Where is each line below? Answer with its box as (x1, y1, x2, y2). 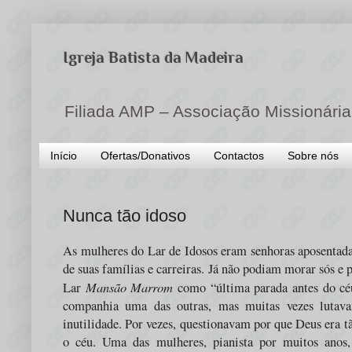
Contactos (214, 148, 264, 162)
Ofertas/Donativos (101, 148, 190, 162)
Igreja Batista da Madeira (63, 49, 244, 66)
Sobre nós (288, 148, 339, 162)
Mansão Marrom (85, 278, 174, 296)
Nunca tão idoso (63, 205, 186, 225)
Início (50, 148, 77, 162)
